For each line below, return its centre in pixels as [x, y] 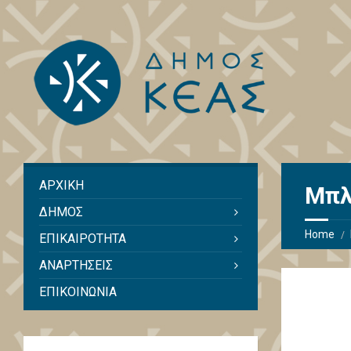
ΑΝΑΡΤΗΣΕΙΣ [76, 266]
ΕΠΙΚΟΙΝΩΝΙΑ [78, 292]
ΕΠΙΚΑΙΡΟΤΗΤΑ [83, 239]
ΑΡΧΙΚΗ [62, 186]
